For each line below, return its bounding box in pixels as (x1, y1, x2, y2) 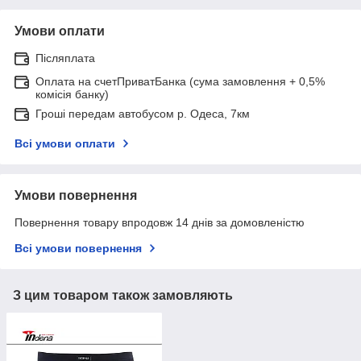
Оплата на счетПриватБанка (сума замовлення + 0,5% (35, 74, 325, 88)
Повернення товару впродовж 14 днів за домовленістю (15, 215, 305, 229)
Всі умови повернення (15, 241, 142, 255)
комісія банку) (35, 87, 109, 101)
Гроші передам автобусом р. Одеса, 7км (35, 106, 250, 120)
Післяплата (35, 51, 95, 64)
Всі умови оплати (15, 136, 115, 150)
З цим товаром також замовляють (13, 288, 233, 302)
